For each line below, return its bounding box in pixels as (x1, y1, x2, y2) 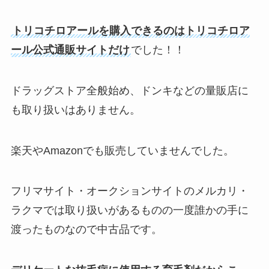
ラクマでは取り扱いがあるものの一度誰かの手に (10, 204, 249, 217)
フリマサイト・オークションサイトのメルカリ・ (10, 185, 249, 198)
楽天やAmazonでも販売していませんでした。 (10, 144, 234, 157)
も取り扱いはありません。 (10, 103, 141, 116)
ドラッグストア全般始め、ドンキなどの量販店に (10, 84, 249, 97)
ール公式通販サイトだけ (10, 43, 130, 56)
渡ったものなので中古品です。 (10, 223, 162, 236)
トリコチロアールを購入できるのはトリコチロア (11, 24, 250, 37)
